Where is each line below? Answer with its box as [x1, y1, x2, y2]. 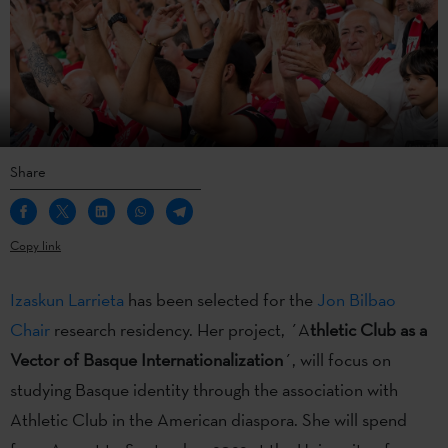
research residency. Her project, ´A [50, 317, 310, 341]
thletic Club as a [310, 317, 427, 341]
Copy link [10, 236, 61, 254]
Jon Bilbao [313, 287, 396, 311]
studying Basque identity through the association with [10, 377, 398, 401]
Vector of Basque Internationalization [10, 347, 283, 371]
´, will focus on [283, 347, 391, 371]
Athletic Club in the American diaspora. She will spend [10, 407, 407, 431]
